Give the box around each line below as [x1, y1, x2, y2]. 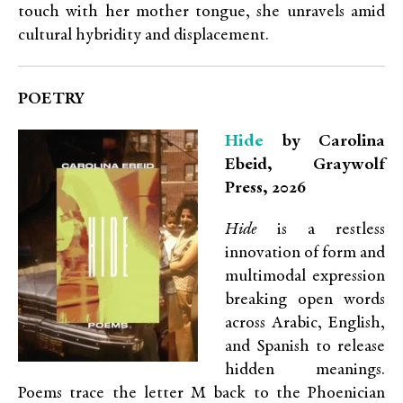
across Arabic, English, [225, 315, 385, 332]
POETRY [18, 91, 85, 108]
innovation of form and [225, 245, 385, 262]
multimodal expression [225, 268, 385, 285]
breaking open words [225, 291, 385, 309]
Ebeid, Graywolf [225, 157, 385, 174]
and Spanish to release [225, 338, 385, 355]
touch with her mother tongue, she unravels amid [18, 4, 385, 21]
